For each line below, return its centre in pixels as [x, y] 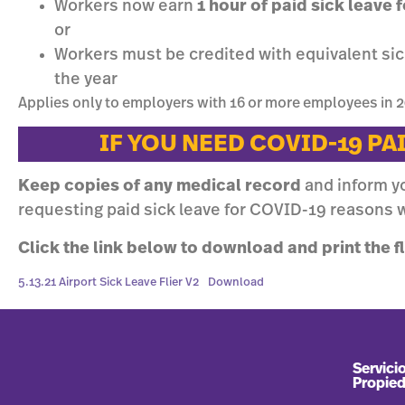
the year [86, 79]
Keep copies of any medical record [160, 187]
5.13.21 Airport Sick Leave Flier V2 [108, 283]
